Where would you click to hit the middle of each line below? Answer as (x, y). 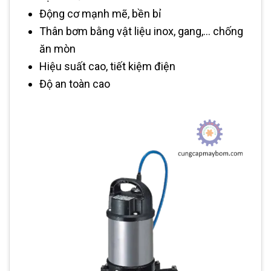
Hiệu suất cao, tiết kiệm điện (107, 67)
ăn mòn (57, 49)
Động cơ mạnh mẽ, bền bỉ (100, 14)
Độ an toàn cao (75, 84)
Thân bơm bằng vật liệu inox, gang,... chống (141, 31)
